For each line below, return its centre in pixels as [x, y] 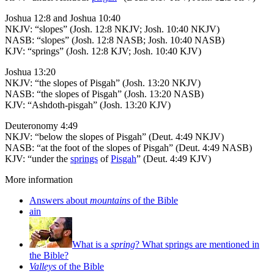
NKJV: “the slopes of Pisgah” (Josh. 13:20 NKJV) [103, 83]
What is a [91, 245]
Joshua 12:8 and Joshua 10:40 [63, 18]
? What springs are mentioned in [197, 245]
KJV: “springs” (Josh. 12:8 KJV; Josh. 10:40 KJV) [103, 51]
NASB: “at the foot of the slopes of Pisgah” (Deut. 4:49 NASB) [128, 148]
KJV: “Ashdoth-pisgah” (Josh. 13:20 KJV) [88, 105]
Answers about [60, 201]
